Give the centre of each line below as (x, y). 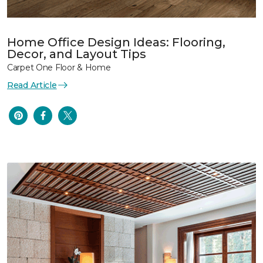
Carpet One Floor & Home (59, 67)
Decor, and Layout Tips (77, 54)
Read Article (32, 85)
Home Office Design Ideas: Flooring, (116, 42)
